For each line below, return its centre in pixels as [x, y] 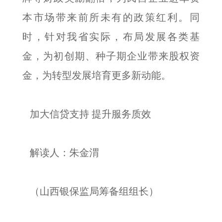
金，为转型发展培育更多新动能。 [97, 75]
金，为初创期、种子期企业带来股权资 [111, 56]
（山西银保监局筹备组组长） [90, 191]
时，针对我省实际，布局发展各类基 [111, 37]
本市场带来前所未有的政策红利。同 [111, 17]
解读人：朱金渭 [61, 153]
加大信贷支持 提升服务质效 [87, 114]
